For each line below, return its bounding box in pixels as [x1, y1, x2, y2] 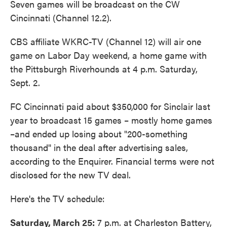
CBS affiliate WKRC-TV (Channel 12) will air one [10, 35, 201, 48]
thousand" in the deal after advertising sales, [10, 141, 188, 154]
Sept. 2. [10, 76, 40, 89]
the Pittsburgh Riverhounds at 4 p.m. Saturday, [10, 62, 198, 75]
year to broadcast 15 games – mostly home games [10, 113, 212, 126]
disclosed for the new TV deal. [10, 168, 131, 181]
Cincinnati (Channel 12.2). [10, 11, 111, 24]
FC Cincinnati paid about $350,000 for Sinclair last [10, 100, 210, 112]
